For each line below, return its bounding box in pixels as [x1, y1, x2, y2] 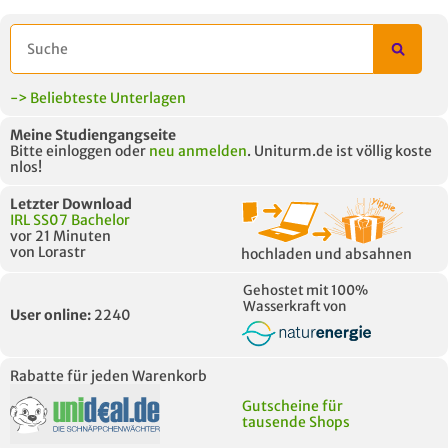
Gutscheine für [242, 396, 343, 415]
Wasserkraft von [243, 298, 348, 315]
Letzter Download [10, 195, 132, 213]
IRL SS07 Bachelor [10, 211, 130, 229]
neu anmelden [149, 142, 247, 160]
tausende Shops [242, 412, 350, 431]
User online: [10, 305, 91, 324]
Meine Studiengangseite [10, 126, 176, 144]
